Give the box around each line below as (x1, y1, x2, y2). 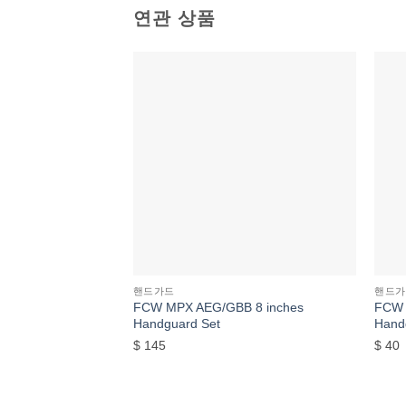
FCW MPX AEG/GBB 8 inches (132, 299, 304, 314)
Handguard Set (132, 315, 220, 331)
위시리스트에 (277, 96, 343, 108)
